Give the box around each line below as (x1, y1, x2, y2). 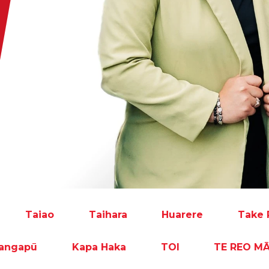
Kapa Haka (71, 241, 126, 253)
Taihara (88, 208, 127, 220)
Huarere (162, 208, 204, 220)
